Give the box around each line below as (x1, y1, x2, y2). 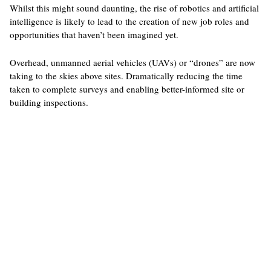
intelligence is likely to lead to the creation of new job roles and (9, 15, 249, 27)
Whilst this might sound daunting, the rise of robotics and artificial (9, 2, 259, 14)
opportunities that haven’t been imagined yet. (9, 28, 178, 41)
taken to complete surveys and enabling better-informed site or (9, 83, 244, 95)
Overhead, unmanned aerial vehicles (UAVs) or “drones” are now (9, 56, 255, 68)
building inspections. (9, 96, 88, 108)
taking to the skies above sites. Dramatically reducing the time (9, 70, 243, 82)
